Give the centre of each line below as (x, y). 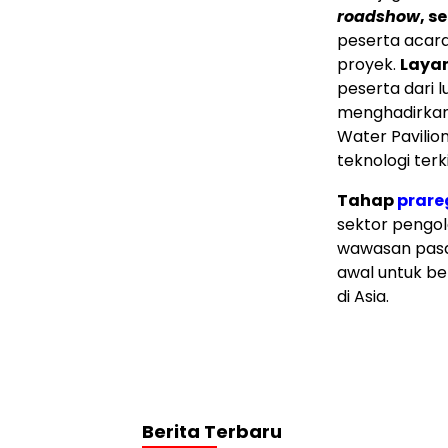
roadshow (378, 16)
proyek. (368, 64)
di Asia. (363, 296)
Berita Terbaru (212, 431)
